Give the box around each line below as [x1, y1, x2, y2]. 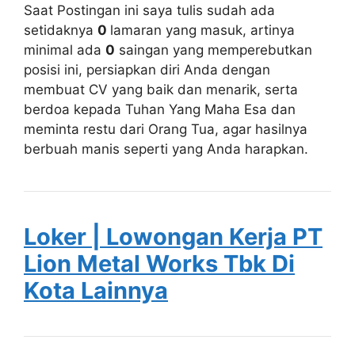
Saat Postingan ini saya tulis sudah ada [24, 2, 275, 18]
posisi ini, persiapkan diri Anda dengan [24, 61, 270, 78]
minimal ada [24, 41, 105, 58]
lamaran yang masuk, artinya [110, 21, 295, 38]
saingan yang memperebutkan [115, 41, 312, 58]
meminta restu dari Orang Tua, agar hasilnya [24, 120, 307, 137]
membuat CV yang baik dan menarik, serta [24, 81, 298, 97]
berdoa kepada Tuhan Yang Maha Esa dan [24, 101, 296, 117]
